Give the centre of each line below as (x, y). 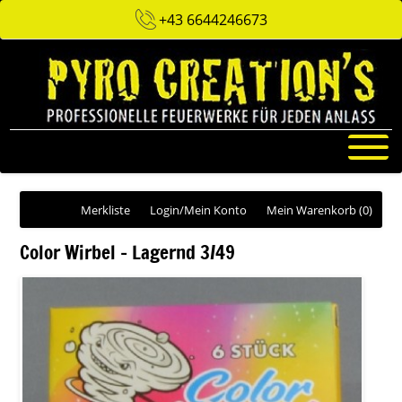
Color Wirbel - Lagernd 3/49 (128, 253)
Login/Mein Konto (198, 210)
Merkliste (105, 210)
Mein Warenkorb (311, 210)
